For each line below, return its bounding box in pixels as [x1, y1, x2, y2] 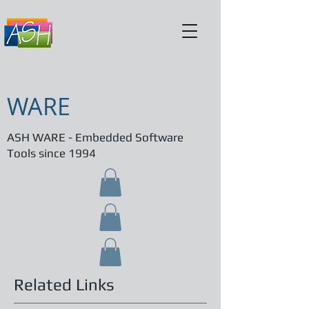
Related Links [14, 275, 114, 294]
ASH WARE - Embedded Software [7, 130, 183, 144]
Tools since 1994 [7, 146, 96, 160]
